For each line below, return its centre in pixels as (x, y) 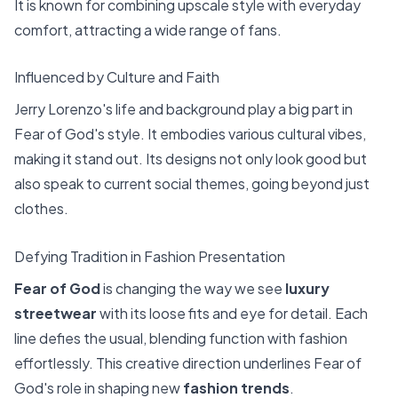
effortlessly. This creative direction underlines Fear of (188, 363)
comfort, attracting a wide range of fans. (148, 29)
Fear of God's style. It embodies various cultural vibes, (190, 134)
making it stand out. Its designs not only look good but (191, 159)
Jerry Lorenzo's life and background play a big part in (183, 109)
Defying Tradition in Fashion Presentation (150, 256)
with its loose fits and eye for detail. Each (232, 313)
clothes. (41, 209)
